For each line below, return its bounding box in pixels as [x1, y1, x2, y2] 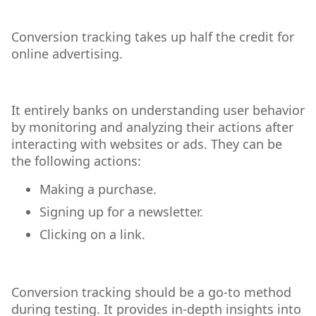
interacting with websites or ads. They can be [11, 135, 282, 152]
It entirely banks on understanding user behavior [11, 102, 305, 119]
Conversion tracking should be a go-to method [11, 284, 291, 300]
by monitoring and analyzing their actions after [11, 119, 293, 135]
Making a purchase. [39, 181, 157, 197]
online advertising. [11, 45, 126, 62]
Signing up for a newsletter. [39, 203, 203, 220]
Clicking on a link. [39, 226, 145, 243]
